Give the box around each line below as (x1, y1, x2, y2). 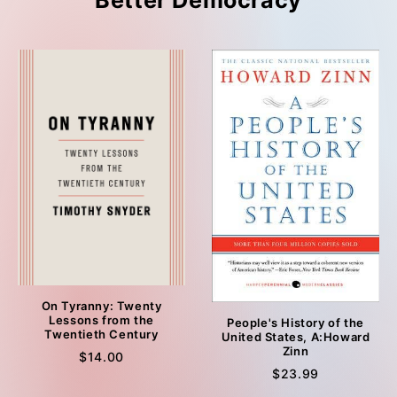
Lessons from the (49, 313, 154, 328)
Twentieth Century (44, 327, 159, 342)
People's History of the (227, 315, 364, 330)
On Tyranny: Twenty (41, 299, 162, 314)
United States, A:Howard (221, 329, 370, 344)
